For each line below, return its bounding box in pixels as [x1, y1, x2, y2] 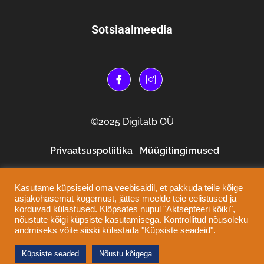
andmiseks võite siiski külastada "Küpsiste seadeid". [15, 226, 216, 235]
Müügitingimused [139, 145, 219, 157]
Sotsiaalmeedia [91, 22, 173, 37]
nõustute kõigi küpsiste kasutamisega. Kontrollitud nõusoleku [15, 215, 248, 225]
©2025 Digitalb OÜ [90, 116, 174, 128]
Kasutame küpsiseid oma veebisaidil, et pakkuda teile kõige [15, 183, 243, 193]
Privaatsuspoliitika [49, 145, 133, 157]
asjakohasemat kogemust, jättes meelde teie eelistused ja [15, 194, 236, 203]
